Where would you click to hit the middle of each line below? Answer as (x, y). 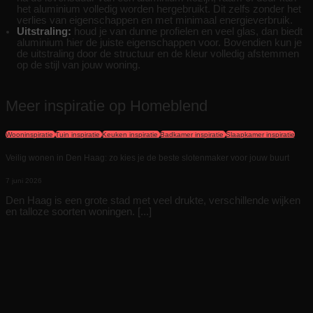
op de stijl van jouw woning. (79, 65)
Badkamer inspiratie (192, 135)
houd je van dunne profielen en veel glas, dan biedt (187, 31)
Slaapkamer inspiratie (260, 135)
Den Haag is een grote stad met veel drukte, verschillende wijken (153, 200)
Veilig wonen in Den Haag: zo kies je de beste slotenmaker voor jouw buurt (147, 158)
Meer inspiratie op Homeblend (107, 105)
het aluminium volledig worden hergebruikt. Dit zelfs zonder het (159, 9)
